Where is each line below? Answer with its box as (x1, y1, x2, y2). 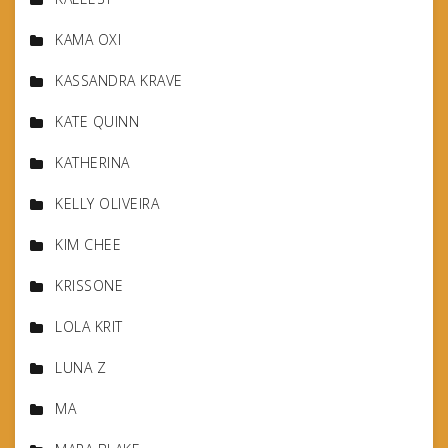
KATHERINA (55, 153, 130, 173)
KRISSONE (55, 276, 123, 296)
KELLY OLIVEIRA (55, 194, 159, 214)
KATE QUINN (55, 112, 139, 132)
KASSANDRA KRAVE (55, 71, 183, 91)
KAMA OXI (55, 30, 121, 50)
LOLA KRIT (55, 317, 123, 337)
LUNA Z (55, 358, 106, 378)
